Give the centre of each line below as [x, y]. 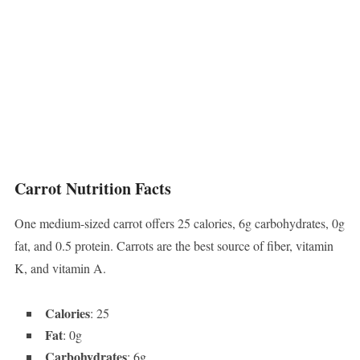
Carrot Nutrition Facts [92, 189]
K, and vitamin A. [60, 268]
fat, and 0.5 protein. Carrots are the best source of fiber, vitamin [174, 246]
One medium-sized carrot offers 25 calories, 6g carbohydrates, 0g [179, 223]
